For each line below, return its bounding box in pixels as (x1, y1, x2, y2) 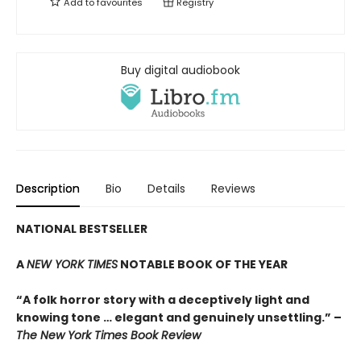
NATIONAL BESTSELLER (16, 220, 147, 237)
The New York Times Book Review (16, 326, 201, 343)
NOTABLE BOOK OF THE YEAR (118, 255, 288, 272)
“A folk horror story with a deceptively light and (16, 291, 309, 308)
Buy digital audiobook (121, 62, 240, 79)
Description (16, 180, 80, 197)
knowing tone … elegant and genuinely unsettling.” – (16, 309, 342, 326)
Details (147, 180, 185, 197)
